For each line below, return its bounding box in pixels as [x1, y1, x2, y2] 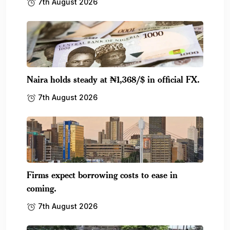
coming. [27, 182, 56, 194]
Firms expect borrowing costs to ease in [27, 168, 178, 180]
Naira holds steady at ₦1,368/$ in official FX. [27, 73, 200, 85]
